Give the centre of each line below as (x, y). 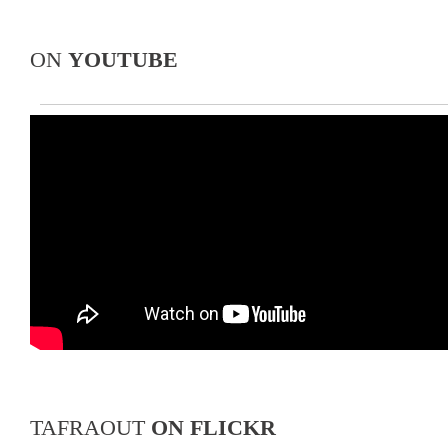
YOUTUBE (123, 59)
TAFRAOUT (90, 427)
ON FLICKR (213, 427)
